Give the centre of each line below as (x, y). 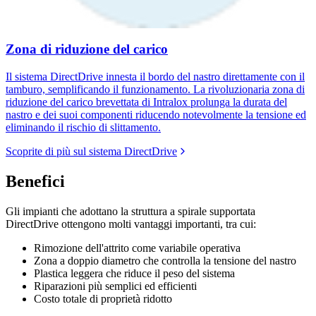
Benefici (35, 181)
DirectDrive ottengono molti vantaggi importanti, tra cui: (131, 224)
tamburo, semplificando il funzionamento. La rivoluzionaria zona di (155, 89)
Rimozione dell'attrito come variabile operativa (137, 248)
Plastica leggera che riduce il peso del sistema (134, 273)
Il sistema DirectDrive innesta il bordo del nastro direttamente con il (155, 76)
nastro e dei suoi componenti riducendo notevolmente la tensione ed (156, 114)
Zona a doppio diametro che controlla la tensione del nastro (165, 260)
